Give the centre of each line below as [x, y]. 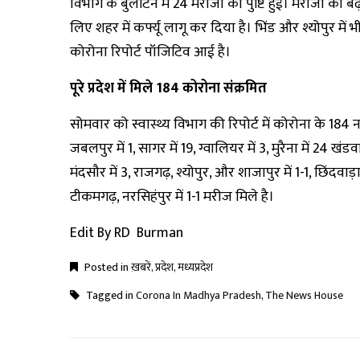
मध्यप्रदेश [195, 267]
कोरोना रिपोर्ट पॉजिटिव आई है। [150, 52]
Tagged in [110, 295]
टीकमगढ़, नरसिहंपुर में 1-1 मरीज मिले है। [172, 197]
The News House [304, 295]
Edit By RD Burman [127, 233]
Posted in [106, 267]
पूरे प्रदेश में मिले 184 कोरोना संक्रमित [168, 88]
